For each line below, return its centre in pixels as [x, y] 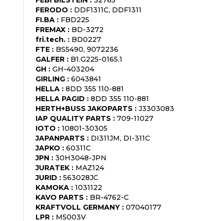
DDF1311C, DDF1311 [108, 10]
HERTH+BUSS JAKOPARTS [84, 108]
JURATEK [53, 167]
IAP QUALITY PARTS [73, 118]
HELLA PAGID [60, 98]
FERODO [52, 10]
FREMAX [51, 29]
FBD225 [75, 19]
